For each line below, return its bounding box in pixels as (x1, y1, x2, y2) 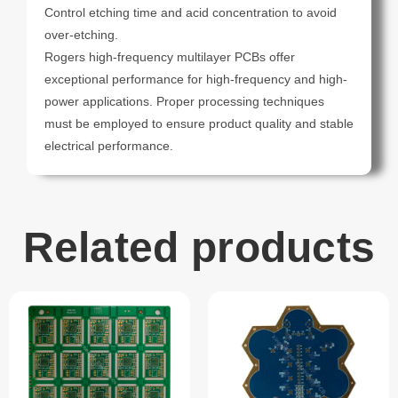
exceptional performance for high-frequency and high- (44, 72, 347, 87)
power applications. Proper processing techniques (44, 94, 324, 109)
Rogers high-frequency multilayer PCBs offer (44, 50, 295, 65)
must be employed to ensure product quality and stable (44, 116, 354, 131)
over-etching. (44, 28, 118, 43)
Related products (22, 224, 376, 272)
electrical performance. (44, 139, 173, 154)
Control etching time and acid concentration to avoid (44, 5, 337, 20)
